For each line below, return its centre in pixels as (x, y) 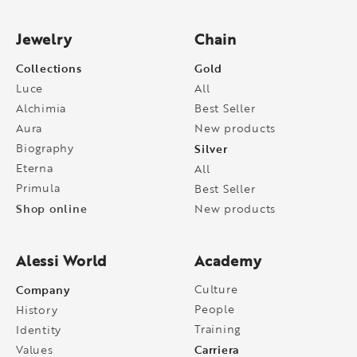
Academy (228, 261)
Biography (45, 148)
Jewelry (44, 39)
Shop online (52, 208)
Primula (38, 188)
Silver (211, 148)
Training (218, 329)
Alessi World (61, 261)
